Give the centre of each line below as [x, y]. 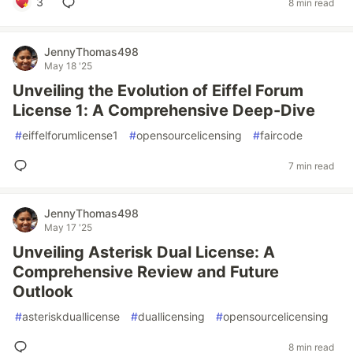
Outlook [43, 292]
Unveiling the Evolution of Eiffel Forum [158, 91]
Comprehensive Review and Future [146, 272]
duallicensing [171, 316]
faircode [281, 135]
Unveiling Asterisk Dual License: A [144, 252]
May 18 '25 [68, 66]
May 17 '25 [68, 227]
